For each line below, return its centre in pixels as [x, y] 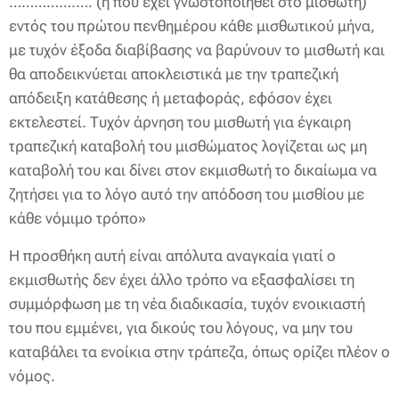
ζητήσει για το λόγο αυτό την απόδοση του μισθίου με [187, 194]
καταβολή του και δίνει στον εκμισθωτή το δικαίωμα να [193, 170]
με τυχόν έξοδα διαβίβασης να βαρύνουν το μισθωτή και [197, 50]
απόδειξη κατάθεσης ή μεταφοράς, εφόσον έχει [171, 98]
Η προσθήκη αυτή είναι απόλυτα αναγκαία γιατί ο [172, 256]
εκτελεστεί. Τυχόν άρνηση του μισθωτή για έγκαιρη [180, 122]
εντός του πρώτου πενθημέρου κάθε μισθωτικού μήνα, [192, 26]
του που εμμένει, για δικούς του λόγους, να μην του [181, 328]
